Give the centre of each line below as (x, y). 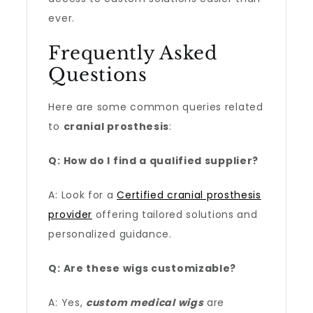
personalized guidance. (110, 234)
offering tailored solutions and (175, 214)
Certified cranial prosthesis (189, 195)
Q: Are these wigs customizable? (143, 268)
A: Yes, (67, 303)
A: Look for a (83, 195)
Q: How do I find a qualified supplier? (154, 161)
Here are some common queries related (156, 107)
